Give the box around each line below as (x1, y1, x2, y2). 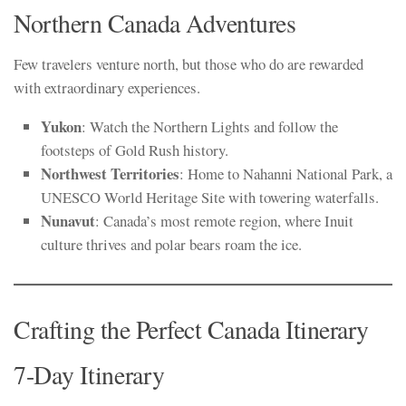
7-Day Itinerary (14, 357, 165, 391)
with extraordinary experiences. (14, 77, 200, 99)
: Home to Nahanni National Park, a (179, 162, 392, 184)
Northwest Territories (41, 161, 179, 185)
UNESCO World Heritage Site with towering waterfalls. (41, 186, 379, 208)
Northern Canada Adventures (14, 6, 295, 41)
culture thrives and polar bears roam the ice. (41, 233, 302, 255)
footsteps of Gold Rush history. (41, 139, 228, 160)
